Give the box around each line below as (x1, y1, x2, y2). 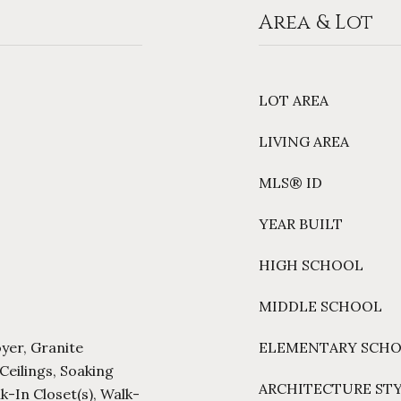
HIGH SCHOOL (259, 256, 363, 274)
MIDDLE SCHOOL (259, 297, 382, 315)
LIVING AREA (259, 132, 349, 150)
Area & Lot (259, 10, 373, 36)
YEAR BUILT (259, 215, 343, 233)
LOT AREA (259, 91, 328, 109)
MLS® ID (259, 174, 322, 192)
